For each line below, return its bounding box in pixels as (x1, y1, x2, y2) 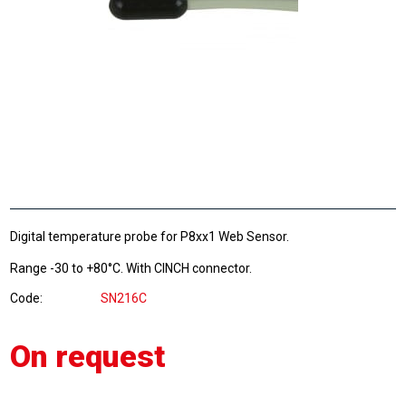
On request (10, 338, 167, 374)
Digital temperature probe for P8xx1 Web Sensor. (10, 229, 290, 244)
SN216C (101, 291, 148, 305)
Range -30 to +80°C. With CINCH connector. (10, 261, 253, 275)
